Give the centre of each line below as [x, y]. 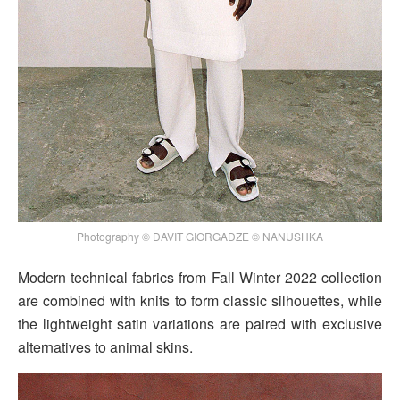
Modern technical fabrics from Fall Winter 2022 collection [200, 278]
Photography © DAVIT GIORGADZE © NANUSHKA [200, 237]
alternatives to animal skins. [105, 347]
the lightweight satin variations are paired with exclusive [200, 324]
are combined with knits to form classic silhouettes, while [200, 301]
